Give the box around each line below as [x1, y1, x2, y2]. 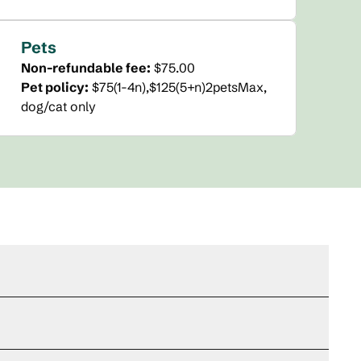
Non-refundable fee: [21, 60, 151, 76]
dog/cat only [21, 98, 97, 114]
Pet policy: [21, 79, 89, 95]
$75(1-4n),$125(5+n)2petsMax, [92, 79, 268, 95]
